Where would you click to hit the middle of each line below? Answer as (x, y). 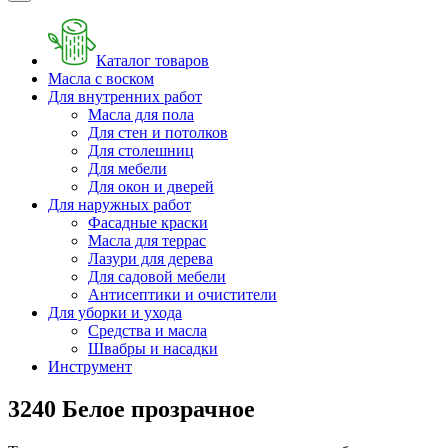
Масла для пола (141, 114)
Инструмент (90, 366)
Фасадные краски (148, 222)
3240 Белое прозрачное (131, 408)
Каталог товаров (152, 60)
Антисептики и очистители (182, 294)
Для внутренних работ (125, 96)
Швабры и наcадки (153, 348)
